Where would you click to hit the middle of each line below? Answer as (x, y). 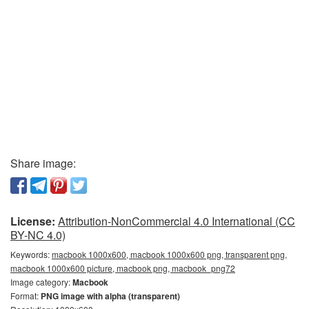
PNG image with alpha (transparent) (110, 296)
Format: (26, 295)
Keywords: (31, 254)
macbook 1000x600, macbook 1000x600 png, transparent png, (169, 254)
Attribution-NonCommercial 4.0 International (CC (177, 221)
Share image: (43, 163)
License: (33, 221)
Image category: (41, 281)
